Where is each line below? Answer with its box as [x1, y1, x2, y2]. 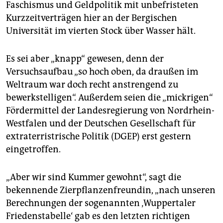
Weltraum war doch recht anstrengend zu [6, 79, 178, 91]
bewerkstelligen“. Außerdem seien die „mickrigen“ [6, 92, 213, 104]
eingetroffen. [6, 144, 61, 155]
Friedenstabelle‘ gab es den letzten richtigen [6, 211, 190, 222]
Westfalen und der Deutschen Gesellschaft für [6, 118, 196, 129]
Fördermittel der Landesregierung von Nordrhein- [6, 105, 215, 116]
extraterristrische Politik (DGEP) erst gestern [6, 131, 191, 142]
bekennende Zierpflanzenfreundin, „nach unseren [6, 185, 216, 196]
